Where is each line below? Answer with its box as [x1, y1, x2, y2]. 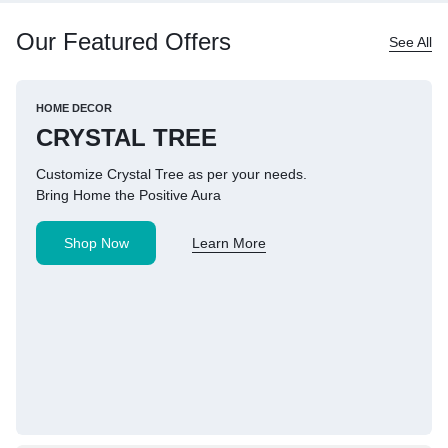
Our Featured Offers [16, 28, 231, 56]
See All [389, 33, 432, 50]
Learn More [192, 235, 266, 252]
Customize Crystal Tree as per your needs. [36, 166, 307, 183]
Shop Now [63, 235, 129, 252]
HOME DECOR [36, 102, 112, 115]
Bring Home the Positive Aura [36, 187, 221, 204]
